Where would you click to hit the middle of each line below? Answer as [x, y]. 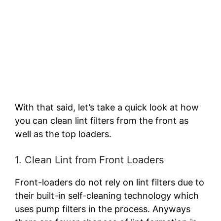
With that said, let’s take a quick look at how [107, 108]
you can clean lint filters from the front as [102, 121]
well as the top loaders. [63, 134]
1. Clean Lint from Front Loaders [89, 160]
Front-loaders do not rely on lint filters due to [110, 183]
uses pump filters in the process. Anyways [103, 209]
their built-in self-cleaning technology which [107, 196]
